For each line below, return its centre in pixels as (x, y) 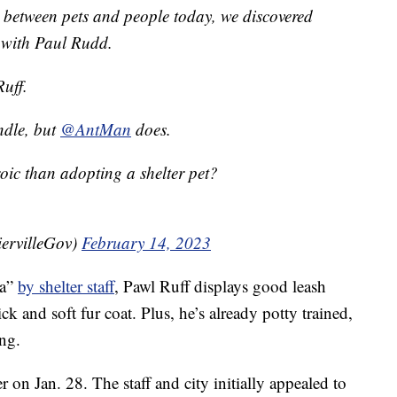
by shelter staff (66, 286)
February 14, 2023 (146, 243)
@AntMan (96, 129)
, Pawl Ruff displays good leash (220, 286)
